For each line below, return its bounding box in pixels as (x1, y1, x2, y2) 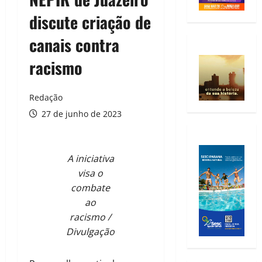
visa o (78, 167, 104, 180)
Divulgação (66, 225, 115, 239)
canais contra (29, 33, 119, 57)
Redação (29, 92, 63, 104)
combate (71, 181, 111, 195)
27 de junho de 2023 (39, 108, 122, 120)
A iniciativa (67, 152, 114, 166)
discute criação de (29, 10, 151, 35)
